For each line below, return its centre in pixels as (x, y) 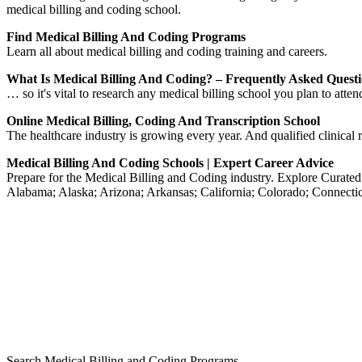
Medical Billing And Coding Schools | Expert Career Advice (170, 162)
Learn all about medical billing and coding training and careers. (167, 51)
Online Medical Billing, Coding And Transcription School (163, 120)
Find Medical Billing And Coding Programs (126, 36)
